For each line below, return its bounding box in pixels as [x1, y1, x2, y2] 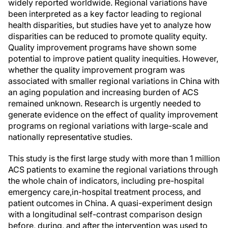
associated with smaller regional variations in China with [8, 76, 219, 86]
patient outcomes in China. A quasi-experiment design [8, 198, 212, 208]
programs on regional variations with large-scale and [8, 121, 208, 131]
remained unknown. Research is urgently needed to [8, 98, 201, 108]
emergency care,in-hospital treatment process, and [8, 187, 201, 197]
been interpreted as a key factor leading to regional [8, 9, 202, 19]
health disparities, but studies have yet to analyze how [8, 20, 211, 30]
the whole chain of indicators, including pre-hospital [8, 176, 204, 186]
